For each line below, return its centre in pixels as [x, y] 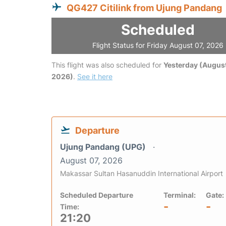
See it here [95, 77]
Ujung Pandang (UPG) [104, 147]
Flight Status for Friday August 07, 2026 [158, 45]
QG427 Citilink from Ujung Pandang [144, 8]
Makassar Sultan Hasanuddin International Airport [142, 174]
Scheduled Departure [97, 195]
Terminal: [180, 195]
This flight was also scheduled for [107, 65]
